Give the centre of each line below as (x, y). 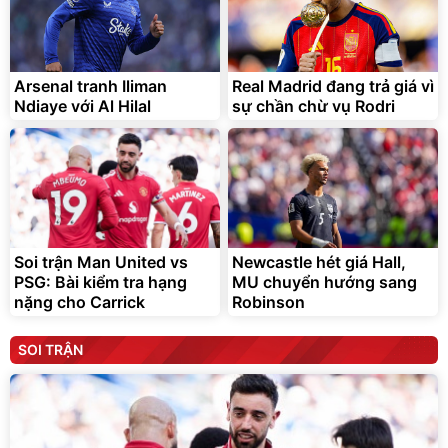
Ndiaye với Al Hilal (82, 106)
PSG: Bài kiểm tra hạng (100, 282)
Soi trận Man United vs (101, 262)
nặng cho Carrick (79, 302)
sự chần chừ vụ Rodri (313, 106)
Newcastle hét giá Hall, (319, 262)
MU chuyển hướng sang (324, 282)
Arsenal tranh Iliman (90, 86)
